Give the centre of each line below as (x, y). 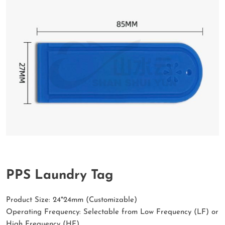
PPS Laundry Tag (60, 175)
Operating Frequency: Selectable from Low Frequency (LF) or (112, 212)
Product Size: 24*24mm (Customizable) (72, 200)
